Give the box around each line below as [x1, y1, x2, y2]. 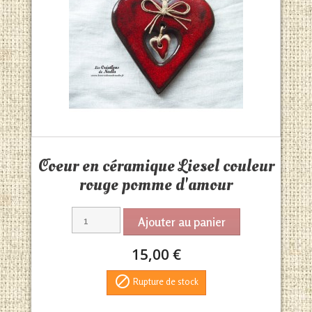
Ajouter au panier [138, 214, 226, 229]
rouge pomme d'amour [79, 173, 233, 197]
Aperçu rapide [135, 143, 206, 157]
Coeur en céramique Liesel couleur [38, 154, 274, 178]
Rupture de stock [130, 276, 198, 288]
